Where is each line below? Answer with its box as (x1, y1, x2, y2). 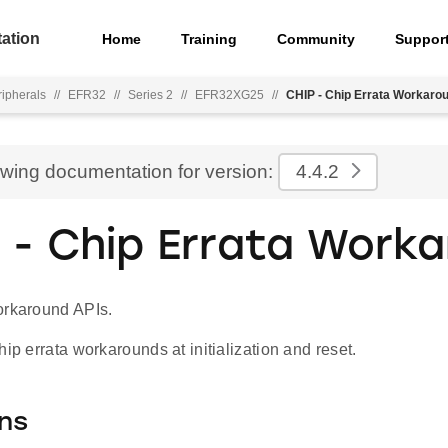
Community (277, 30, 356, 47)
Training (181, 30, 238, 47)
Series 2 (128, 88, 173, 102)
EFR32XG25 (195, 88, 264, 102)
